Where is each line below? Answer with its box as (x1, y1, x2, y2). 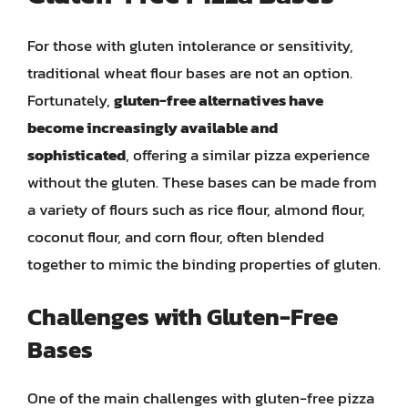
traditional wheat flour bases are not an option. (27, 60, 352, 85)
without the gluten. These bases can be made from (27, 169, 377, 194)
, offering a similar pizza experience (126, 142, 370, 167)
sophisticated (27, 142, 126, 167)
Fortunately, (27, 87, 114, 112)
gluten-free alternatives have (114, 87, 323, 112)
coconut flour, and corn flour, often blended (27, 224, 324, 249)
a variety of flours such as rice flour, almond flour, (27, 197, 365, 221)
